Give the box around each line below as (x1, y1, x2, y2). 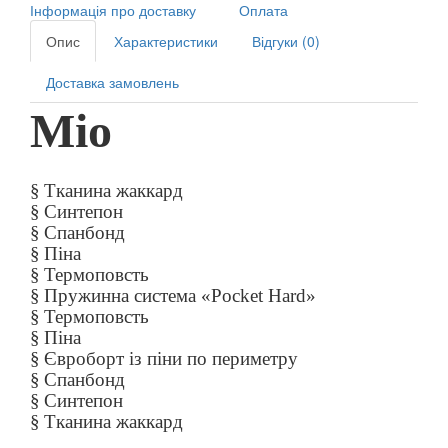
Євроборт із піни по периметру (44, 348, 298, 369)
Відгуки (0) (252, 31, 320, 51)
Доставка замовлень (46, 72, 179, 92)
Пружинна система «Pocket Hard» (44, 285, 316, 306)
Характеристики (114, 31, 218, 51)
